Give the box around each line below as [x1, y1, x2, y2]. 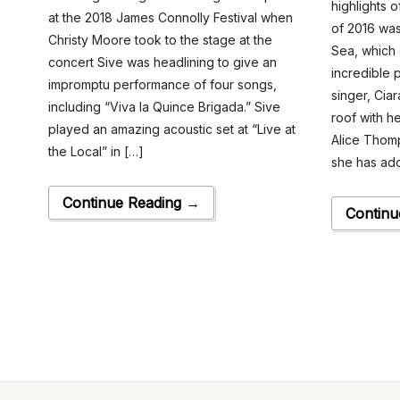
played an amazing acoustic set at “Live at [47, 121, 296, 137]
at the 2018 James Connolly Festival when [47, 10, 293, 26]
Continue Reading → [62, 194, 200, 212]
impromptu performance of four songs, [47, 77, 277, 93]
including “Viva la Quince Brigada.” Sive [47, 99, 280, 115]
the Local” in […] [47, 144, 144, 160]
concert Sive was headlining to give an [47, 54, 277, 71]
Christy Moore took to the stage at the [47, 32, 272, 48]
